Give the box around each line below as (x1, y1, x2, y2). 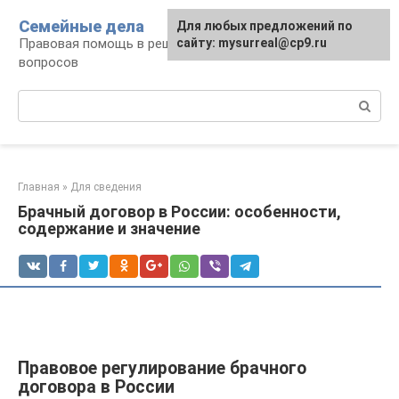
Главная (18, 181, 60, 193)
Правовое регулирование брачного (18, 358, 306, 379)
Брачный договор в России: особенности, (18, 202, 341, 221)
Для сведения (70, 181, 142, 193)
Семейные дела (19, 17, 144, 36)
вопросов (19, 54, 78, 70)
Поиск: (18, 91, 60, 107)
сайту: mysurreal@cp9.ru (176, 36, 327, 50)
